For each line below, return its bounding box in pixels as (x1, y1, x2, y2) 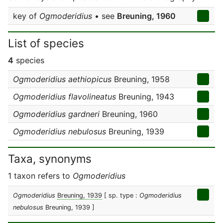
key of (13, 11, 39, 21)
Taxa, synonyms (8, 152, 92, 165)
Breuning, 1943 (116, 92, 174, 102)
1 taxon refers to (8, 171, 73, 181)
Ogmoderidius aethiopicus (13, 74, 111, 84)
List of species (8, 36, 84, 50)
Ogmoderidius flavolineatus (13, 92, 116, 102)
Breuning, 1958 (111, 74, 170, 84)
